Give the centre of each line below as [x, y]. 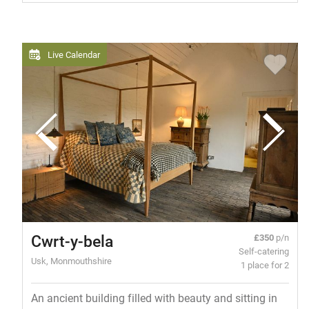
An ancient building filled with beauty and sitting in [154, 298]
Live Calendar [74, 54]
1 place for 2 [265, 265]
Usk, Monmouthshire [71, 261]
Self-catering [264, 251]
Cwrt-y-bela [72, 241]
